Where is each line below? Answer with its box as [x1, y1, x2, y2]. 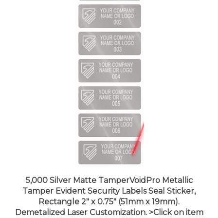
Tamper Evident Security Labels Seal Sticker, [22, 177, 196, 186]
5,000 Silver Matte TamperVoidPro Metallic [25, 166, 193, 176]
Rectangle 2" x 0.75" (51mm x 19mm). [38, 187, 180, 197]
